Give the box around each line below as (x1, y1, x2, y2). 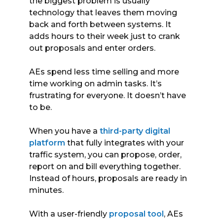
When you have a (29, 126, 100, 136)
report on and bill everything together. (29, 161, 181, 171)
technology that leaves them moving (29, 7, 177, 17)
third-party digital (100, 126, 170, 136)
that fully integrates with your (65, 138, 184, 147)
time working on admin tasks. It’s (29, 78, 162, 88)
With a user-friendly (29, 209, 109, 219)
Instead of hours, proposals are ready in (29, 173, 187, 183)
